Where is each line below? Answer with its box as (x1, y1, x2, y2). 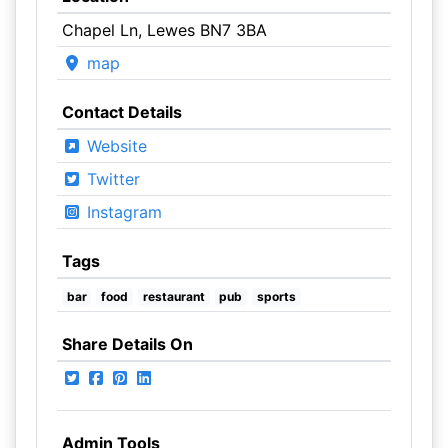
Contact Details (61, 102, 182, 122)
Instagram (81, 202, 162, 222)
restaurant (142, 289, 205, 304)
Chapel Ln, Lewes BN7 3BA (61, 20, 267, 40)
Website (81, 136, 147, 156)
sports (256, 289, 296, 304)
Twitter (81, 169, 140, 189)
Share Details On (61, 334, 193, 354)
